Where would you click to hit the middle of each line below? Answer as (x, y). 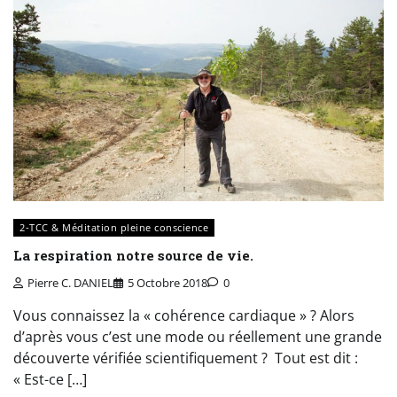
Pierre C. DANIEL (70, 283)
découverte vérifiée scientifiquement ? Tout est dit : (186, 358)
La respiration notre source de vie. (133, 255)
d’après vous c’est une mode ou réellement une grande (198, 337)
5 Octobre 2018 (167, 283)
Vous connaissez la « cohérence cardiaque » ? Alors (184, 316)
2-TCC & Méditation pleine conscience (114, 227)
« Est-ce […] (50, 380)
